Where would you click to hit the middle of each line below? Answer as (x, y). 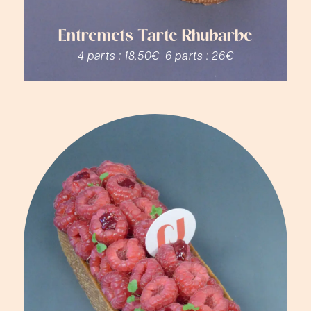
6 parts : (188, 56)
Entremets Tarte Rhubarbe (155, 37)
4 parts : (101, 56)
